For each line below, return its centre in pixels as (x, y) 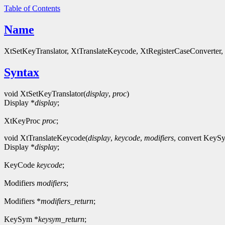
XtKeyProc (23, 121)
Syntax (22, 72)
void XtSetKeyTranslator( (45, 93)
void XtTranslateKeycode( (46, 138)
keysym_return (61, 219)
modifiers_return (67, 201)
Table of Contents (32, 8)
